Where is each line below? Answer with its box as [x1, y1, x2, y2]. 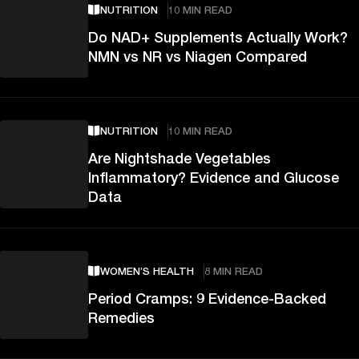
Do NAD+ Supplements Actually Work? [88, 27, 348, 46]
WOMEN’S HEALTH [100, 264, 194, 277]
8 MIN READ [204, 264, 263, 277]
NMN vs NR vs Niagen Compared [88, 46, 307, 65]
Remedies [88, 308, 155, 326]
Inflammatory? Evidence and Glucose [88, 167, 339, 186]
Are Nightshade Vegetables [88, 148, 271, 167]
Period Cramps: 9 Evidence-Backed [88, 288, 326, 307]
